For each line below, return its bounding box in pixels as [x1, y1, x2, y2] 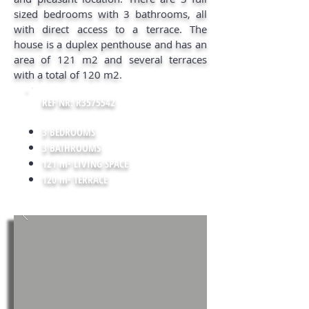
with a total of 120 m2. [14, 68, 122, 81]
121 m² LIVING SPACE [42, 157, 128, 170]
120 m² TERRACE [42, 172, 108, 186]
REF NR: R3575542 [42, 95, 118, 109]
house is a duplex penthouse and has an [14, 37, 207, 51]
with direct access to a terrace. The [14, 22, 207, 36]
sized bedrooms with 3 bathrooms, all [14, 7, 207, 21]
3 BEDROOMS [42, 125, 95, 139]
